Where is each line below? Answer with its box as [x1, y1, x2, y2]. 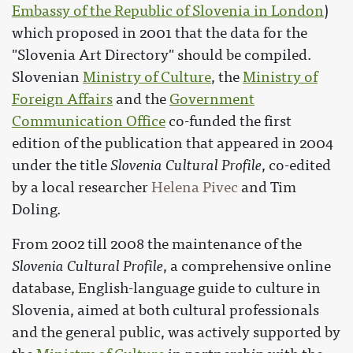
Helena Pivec [151, 179, 238, 197]
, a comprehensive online [163, 258, 331, 276]
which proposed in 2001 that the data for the [12, 24, 307, 43]
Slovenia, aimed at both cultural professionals [12, 302, 319, 320]
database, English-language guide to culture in [12, 280, 321, 298]
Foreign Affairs [12, 91, 113, 109]
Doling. [12, 201, 61, 219]
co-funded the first [165, 113, 292, 131]
